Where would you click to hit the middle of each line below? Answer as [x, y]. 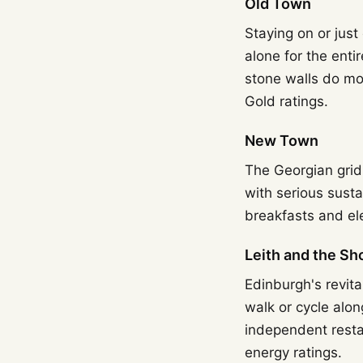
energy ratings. [293, 352]
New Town [282, 141]
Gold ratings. [286, 101]
